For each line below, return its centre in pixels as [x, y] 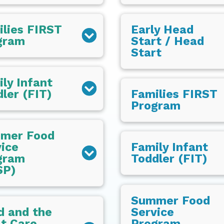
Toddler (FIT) [169, 159]
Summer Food [171, 200]
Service [153, 212]
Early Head [162, 29]
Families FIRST [174, 94]
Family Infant [170, 147]
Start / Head [168, 41]
